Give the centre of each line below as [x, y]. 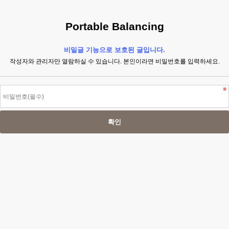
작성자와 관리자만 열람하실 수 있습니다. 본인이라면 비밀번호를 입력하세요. [114, 61]
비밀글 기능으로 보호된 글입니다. [114, 50]
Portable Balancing [114, 26]
